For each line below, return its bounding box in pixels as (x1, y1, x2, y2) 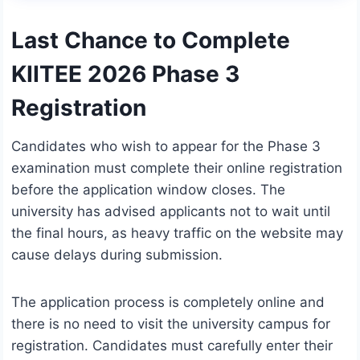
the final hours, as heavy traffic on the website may (11, 225, 343, 242)
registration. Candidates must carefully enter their (11, 337, 333, 354)
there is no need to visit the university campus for (11, 316, 330, 333)
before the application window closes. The (11, 182, 285, 198)
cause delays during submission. (11, 247, 223, 264)
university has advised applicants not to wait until (11, 203, 330, 220)
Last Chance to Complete (11, 27, 290, 55)
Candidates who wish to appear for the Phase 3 (11, 138, 321, 155)
